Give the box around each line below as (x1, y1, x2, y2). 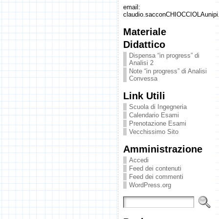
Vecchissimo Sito (129, 128, 178, 135)
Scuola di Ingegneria (129, 103, 187, 110)
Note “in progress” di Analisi (129, 67, 207, 75)
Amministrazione (123, 143, 202, 154)
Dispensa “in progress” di (129, 52, 199, 59)
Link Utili (123, 90, 165, 101)
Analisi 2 (129, 59, 153, 66)
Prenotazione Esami (129, 120, 186, 127)
